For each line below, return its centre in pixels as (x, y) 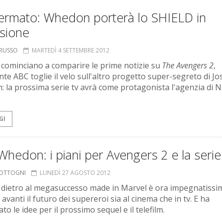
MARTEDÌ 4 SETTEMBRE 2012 (71, 51)
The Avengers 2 (188, 66)
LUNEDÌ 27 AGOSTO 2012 (75, 173)
